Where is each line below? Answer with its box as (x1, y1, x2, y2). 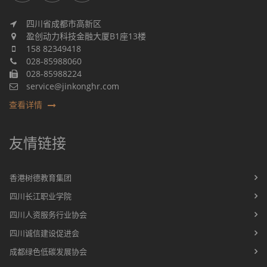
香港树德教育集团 (10, 172, 72, 183)
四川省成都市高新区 (24, 18, 101, 29)
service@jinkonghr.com (24, 80, 119, 92)
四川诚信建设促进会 (10, 228, 79, 238)
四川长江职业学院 (10, 191, 72, 201)
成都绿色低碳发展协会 (10, 246, 87, 257)
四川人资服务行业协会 (10, 209, 87, 220)
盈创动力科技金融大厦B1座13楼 (24, 30, 146, 42)
